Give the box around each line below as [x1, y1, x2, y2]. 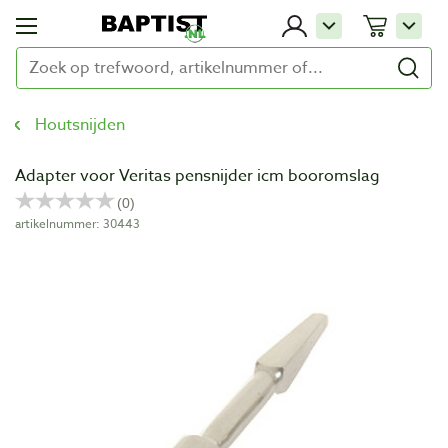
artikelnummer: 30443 [15, 215, 140, 232]
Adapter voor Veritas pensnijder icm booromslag [15, 164, 380, 188]
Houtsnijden [35, 113, 125, 137]
